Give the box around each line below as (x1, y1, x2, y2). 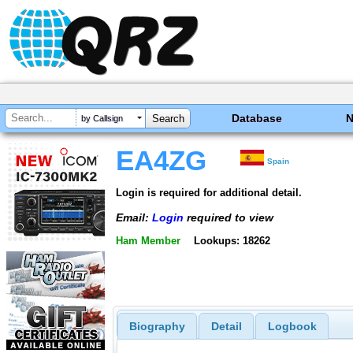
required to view (184, 210, 273, 224)
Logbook (267, 320, 317, 333)
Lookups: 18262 (193, 235, 270, 247)
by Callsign (81, 113, 123, 124)
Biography (128, 320, 185, 333)
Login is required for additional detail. (116, 186, 302, 199)
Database (232, 112, 283, 124)
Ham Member (116, 235, 180, 247)
